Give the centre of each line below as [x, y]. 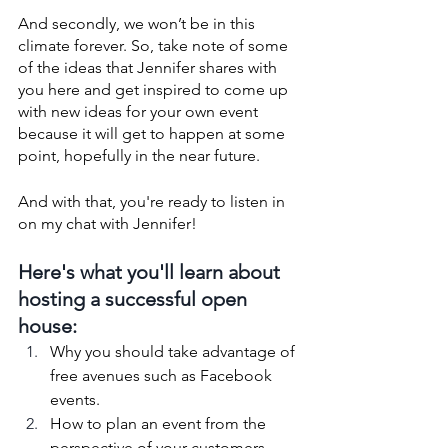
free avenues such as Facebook [163, 375]
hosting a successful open [135, 298]
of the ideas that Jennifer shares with [149, 67]
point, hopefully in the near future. [141, 155]
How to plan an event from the [160, 423]
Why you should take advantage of [174, 351]
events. [77, 399]
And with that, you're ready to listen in [153, 201]
